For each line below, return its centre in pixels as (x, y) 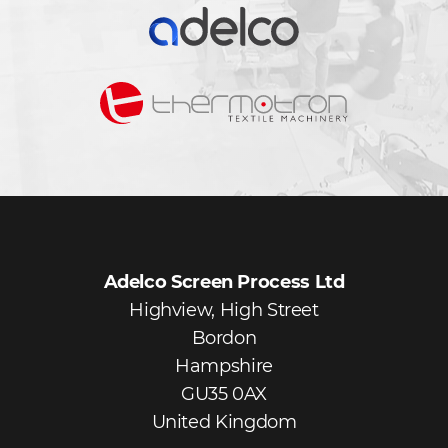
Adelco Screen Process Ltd (224, 282)
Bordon (224, 338)
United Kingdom (224, 422)
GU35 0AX (224, 394)
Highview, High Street (224, 310)
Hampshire (224, 366)
